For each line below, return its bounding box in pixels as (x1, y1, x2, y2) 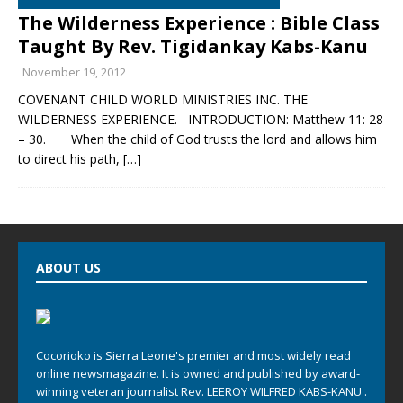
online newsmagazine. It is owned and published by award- (36, 365, 360, 381)
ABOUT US (36, 259, 101, 276)
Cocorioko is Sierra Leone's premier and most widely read (36, 347, 351, 363)
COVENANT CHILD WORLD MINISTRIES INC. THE (18, 91, 308, 108)
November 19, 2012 (22, 64, 126, 80)
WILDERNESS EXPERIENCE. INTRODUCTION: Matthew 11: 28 (18, 111, 383, 128)
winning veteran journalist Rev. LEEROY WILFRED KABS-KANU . (36, 383, 367, 399)
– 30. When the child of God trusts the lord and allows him (18, 130, 377, 148)
